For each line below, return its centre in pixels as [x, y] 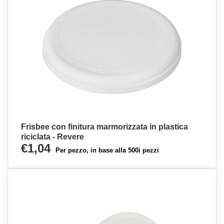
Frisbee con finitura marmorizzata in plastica [104, 127]
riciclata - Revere [52, 137]
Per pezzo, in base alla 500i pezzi [107, 150]
